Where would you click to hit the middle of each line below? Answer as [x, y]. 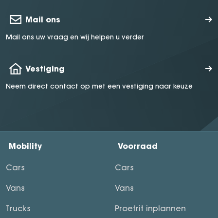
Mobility [25, 146]
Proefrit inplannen [150, 209]
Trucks [18, 209]
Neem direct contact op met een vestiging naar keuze [99, 86]
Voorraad [138, 146]
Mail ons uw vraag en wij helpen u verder [75, 37]
